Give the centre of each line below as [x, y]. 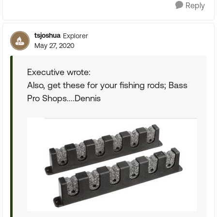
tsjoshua [47, 35]
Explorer [76, 36]
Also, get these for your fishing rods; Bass [107, 85]
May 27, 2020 [54, 46]
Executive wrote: [59, 72]
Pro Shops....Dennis [64, 98]
